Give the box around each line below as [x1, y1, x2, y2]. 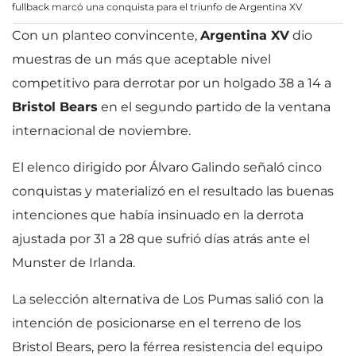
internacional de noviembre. [12, 123, 194, 138]
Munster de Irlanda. [12, 255, 145, 270]
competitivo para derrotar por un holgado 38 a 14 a [12, 75, 331, 91]
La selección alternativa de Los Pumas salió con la [12, 292, 323, 307]
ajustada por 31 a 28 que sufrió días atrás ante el [12, 231, 310, 246]
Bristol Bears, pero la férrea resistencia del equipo [12, 339, 323, 354]
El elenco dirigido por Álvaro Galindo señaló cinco [12, 160, 322, 175]
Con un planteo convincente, [12, 28, 200, 43]
